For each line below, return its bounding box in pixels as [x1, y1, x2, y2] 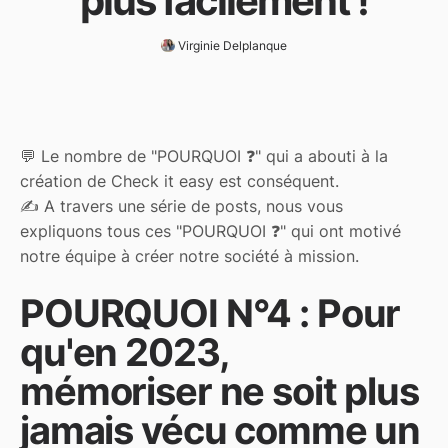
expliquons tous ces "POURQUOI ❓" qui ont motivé [20, 221, 401, 242]
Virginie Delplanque [177, 38, 287, 53]
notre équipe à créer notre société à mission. [20, 246, 359, 267]
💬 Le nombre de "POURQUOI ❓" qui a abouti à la [20, 146, 388, 167]
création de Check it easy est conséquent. [20, 171, 339, 192]
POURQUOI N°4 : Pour [20, 290, 401, 337]
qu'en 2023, [20, 329, 229, 376]
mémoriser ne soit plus [20, 368, 419, 415]
